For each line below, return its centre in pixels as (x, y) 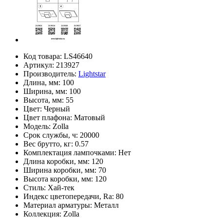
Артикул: (40, 65)
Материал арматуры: (59, 205)
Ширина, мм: (46, 91)
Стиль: (36, 187)
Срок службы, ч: (52, 135)
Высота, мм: (45, 100)
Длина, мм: (43, 82)
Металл (106, 205)
